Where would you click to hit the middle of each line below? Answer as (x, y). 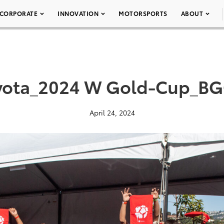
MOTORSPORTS (143, 13)
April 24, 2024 (112, 112)
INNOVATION (78, 13)
